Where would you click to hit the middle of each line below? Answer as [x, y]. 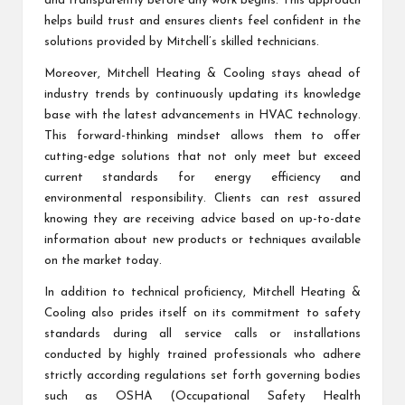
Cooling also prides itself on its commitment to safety [202, 314]
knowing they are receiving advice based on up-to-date [202, 220]
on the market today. [103, 261]
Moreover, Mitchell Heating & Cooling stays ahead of [202, 74]
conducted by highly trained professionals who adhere [202, 355]
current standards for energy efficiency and [202, 178]
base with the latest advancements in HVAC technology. [202, 116]
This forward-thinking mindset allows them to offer [202, 137]
